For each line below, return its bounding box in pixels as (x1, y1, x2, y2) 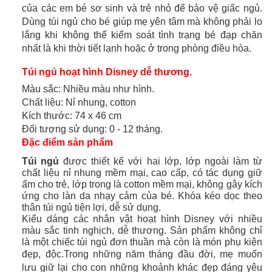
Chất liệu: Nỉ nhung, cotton (22, 97, 137, 107)
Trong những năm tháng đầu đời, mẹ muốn (63, 249, 262, 259)
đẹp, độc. (22, 249, 64, 259)
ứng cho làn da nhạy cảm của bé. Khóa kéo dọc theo (22, 191, 262, 201)
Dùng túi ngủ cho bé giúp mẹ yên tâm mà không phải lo (22, 16, 262, 27)
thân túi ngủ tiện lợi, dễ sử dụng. (22, 202, 161, 212)
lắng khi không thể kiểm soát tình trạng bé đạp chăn (22, 30, 262, 40)
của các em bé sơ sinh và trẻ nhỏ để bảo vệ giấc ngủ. (22, 3, 262, 13)
